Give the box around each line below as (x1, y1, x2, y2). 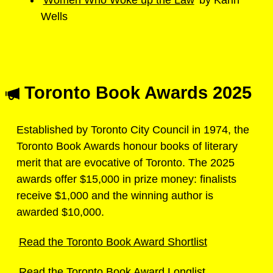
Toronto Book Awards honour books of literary (16, 140, 238, 153)
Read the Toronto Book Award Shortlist (18, 235, 207, 248)
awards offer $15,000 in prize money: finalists (16, 173, 236, 186)
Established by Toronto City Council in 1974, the (16, 124, 249, 136)
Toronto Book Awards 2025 (19, 82, 252, 102)
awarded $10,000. (16, 206, 104, 219)
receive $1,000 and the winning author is (16, 190, 213, 202)
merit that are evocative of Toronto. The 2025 (16, 157, 235, 169)
